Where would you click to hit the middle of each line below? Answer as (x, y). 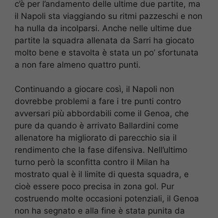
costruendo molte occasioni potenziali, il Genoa (107, 199)
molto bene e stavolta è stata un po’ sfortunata (107, 52)
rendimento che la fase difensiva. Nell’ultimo (101, 150)
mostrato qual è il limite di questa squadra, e (102, 174)
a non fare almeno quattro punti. (78, 64)
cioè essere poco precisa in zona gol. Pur (94, 187)
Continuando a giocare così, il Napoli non (94, 89)
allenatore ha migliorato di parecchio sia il (96, 138)
